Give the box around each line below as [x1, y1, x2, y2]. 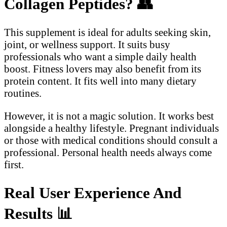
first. [4, 158, 24, 170]
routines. [4, 87, 42, 99]
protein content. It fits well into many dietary [4, 75, 197, 87]
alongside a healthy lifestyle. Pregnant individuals [4, 122, 219, 134]
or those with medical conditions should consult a [4, 134, 217, 146]
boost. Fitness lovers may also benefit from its [4, 63, 201, 75]
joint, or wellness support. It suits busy [4, 39, 170, 51]
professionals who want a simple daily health [4, 51, 197, 63]
